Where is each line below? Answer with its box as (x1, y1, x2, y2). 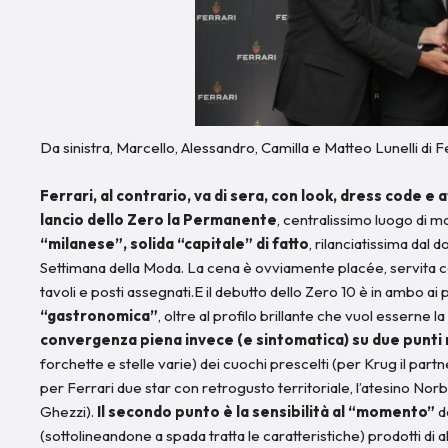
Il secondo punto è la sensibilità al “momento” (94, 401, 438, 421)
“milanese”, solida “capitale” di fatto (40, 233, 309, 253)
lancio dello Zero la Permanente (40, 209, 277, 229)
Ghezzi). (40, 401, 94, 421)
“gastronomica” (40, 305, 158, 325)
